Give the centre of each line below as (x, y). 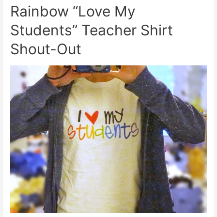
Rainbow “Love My (73, 11)
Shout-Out (46, 49)
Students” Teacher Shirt (92, 30)
